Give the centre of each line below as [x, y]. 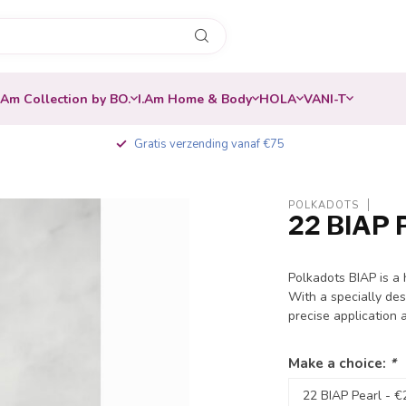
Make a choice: [339, 363]
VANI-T [325, 99]
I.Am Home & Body [195, 99]
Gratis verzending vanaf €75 [209, 144]
